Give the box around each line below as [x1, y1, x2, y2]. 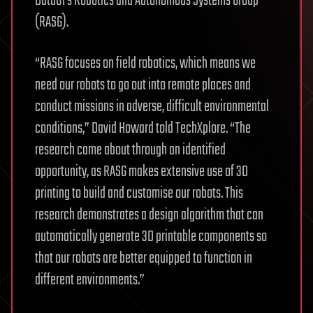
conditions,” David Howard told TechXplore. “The [35, 117, 251, 141]
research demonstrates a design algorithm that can [35, 203, 263, 228]
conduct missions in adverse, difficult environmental [35, 95, 269, 119]
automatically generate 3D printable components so [35, 225, 267, 249]
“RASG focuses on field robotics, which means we [35, 52, 256, 76]
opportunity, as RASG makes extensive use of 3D [35, 160, 248, 184]
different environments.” [35, 268, 145, 293]
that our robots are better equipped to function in [35, 247, 252, 271]
